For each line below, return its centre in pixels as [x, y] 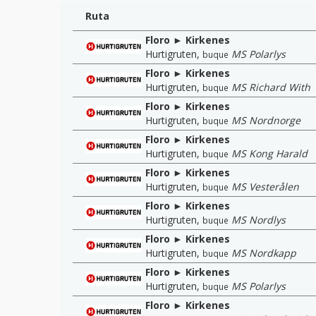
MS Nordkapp [264, 253]
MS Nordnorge [266, 120]
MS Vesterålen [265, 186]
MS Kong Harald [269, 153]
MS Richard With [271, 87]
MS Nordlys [259, 219]
